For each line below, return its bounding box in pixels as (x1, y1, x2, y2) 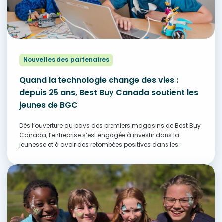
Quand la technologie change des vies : (19, 74, 178, 86)
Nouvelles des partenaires (23, 55, 109, 64)
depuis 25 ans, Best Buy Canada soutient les (19, 87, 198, 99)
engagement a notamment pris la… (19, 159, 126, 168)
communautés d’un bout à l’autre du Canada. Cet (19, 150, 174, 159)
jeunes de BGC (19, 99, 78, 111)
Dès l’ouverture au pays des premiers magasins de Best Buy (19, 121, 201, 130)
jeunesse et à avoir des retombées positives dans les (19, 140, 178, 149)
